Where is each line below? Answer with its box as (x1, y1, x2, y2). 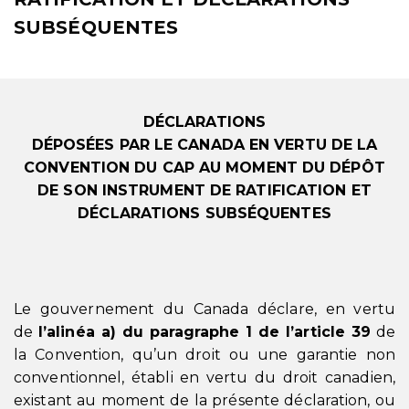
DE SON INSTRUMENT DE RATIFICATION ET (37, 182, 372, 199)
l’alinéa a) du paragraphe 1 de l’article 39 (37, 323, 371, 341)
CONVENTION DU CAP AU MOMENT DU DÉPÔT (24, 159, 385, 176)
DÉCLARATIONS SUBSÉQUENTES (78, 204, 331, 222)
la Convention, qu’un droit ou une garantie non (14, 346, 395, 363)
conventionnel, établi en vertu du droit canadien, (14, 369, 395, 386)
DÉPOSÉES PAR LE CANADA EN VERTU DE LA (31, 136, 378, 153)
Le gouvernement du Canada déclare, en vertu (14, 300, 395, 318)
